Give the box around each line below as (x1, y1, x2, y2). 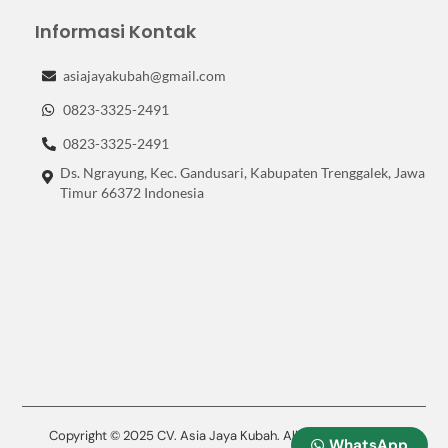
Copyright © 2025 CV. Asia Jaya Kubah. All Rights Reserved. (48, 426, 400, 444)
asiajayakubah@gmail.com (63, 67, 227, 85)
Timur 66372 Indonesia (59, 184, 204, 202)
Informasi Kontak (35, 19, 197, 45)
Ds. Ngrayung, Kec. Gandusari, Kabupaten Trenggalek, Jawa (59, 164, 425, 182)
